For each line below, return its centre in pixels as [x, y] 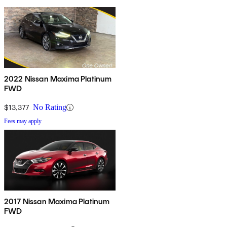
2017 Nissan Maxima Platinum [57, 202]
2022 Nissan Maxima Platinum [58, 79]
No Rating [50, 107]
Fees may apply [23, 121]
